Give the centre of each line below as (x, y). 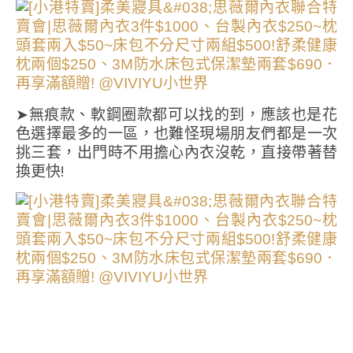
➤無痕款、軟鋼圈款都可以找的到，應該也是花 (176, 115)
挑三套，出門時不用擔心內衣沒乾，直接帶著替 (176, 152)
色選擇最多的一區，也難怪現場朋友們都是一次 (176, 134)
